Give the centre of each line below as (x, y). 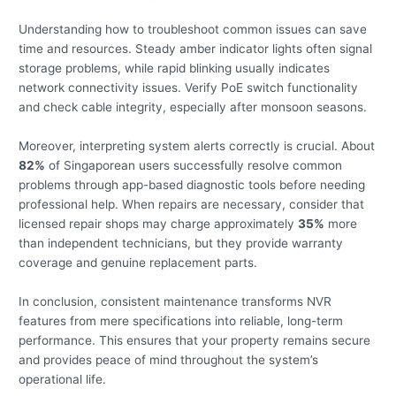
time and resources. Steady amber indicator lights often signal (196, 48)
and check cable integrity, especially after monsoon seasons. (193, 107)
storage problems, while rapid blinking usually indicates (175, 68)
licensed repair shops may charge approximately (159, 223)
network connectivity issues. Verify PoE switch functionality (189, 87)
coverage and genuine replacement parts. (138, 262)
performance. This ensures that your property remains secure (195, 340)
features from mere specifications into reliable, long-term (181, 320)
